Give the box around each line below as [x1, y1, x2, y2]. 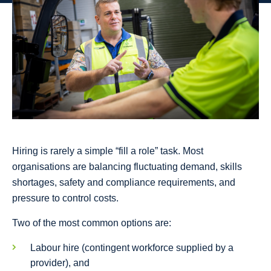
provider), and [30, 258, 90, 269]
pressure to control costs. [12, 193, 119, 204]
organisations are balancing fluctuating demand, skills [12, 162, 242, 172]
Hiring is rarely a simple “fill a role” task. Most [12, 146, 203, 157]
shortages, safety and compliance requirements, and [12, 177, 235, 188]
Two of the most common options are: [12, 218, 171, 229]
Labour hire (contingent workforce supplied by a [30, 243, 233, 253]
